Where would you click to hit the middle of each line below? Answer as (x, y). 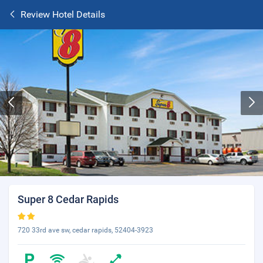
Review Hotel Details (63, 14)
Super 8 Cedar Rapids (68, 199)
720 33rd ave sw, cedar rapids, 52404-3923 (85, 230)
